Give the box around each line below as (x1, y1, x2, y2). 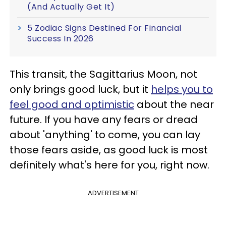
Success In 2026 (27, 33, 94, 45)
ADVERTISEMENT (87, 188, 139, 198)
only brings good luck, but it (10, 82, 151, 97)
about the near (134, 97, 214, 112)
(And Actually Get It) (27, 1, 115, 13)
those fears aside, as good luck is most (10, 143, 208, 157)
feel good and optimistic (10, 97, 134, 112)
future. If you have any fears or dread (10, 112, 198, 127)
